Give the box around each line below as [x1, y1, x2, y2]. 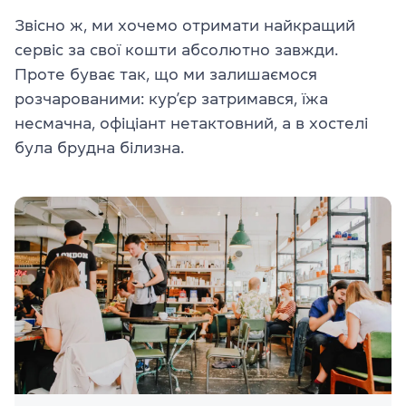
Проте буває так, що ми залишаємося [14, 65, 317, 82]
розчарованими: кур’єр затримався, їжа [14, 90, 328, 107]
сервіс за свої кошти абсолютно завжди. [14, 41, 338, 58]
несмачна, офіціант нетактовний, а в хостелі [14, 114, 368, 131]
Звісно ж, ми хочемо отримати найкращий [14, 16, 355, 34]
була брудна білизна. [14, 139, 184, 156]
